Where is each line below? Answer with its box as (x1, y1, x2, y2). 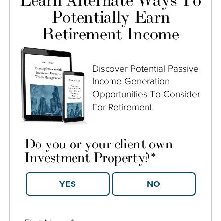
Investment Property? (24, 149, 150, 166)
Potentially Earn (51, 7, 170, 28)
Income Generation (92, 75, 170, 86)
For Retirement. (92, 101, 154, 112)
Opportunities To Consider (92, 88, 200, 99)
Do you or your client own (24, 136, 173, 152)
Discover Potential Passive (92, 63, 199, 74)
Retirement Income (42, 24, 179, 45)
